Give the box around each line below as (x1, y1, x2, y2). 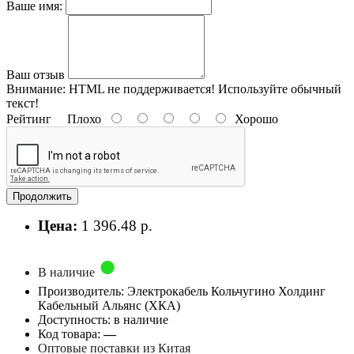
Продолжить (13, 190, 72, 202)
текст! (6, 96, 39, 110)
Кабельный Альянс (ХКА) (38, 298, 180, 312)
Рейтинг (6, 111, 51, 126)
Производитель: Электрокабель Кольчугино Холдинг (38, 284, 326, 298)
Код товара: (38, 326, 104, 341)
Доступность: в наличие (38, 312, 168, 326)
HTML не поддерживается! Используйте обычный (66, 81, 341, 96)
